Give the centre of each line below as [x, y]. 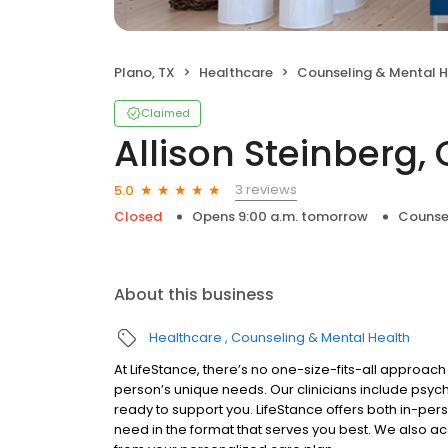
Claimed [165, 113]
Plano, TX [144, 72]
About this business [194, 294]
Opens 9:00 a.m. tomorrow [280, 216]
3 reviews [266, 189]
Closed [138, 216]
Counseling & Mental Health [320, 337]
